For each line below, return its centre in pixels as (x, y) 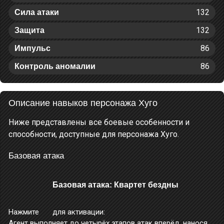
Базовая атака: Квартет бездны (115, 185)
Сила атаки (37, 12)
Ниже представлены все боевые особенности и (99, 122)
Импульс (32, 48)
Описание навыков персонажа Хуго (83, 103)
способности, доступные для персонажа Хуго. (94, 134)
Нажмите (25, 212)
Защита (29, 30)
